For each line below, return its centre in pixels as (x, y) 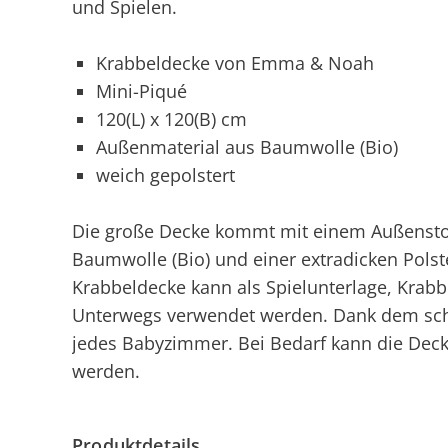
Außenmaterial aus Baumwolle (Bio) (247, 147)
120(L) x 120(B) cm (171, 119)
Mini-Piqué (144, 91)
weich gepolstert (165, 175)
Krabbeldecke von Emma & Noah (235, 63)
